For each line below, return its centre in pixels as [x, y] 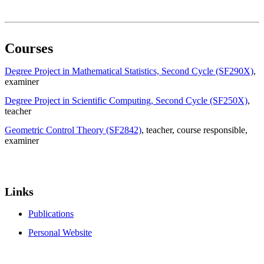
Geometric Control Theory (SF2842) [73, 130]
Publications [51, 213]
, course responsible [209, 130]
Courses [29, 49]
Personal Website [60, 232]
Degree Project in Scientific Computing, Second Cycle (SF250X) [126, 101]
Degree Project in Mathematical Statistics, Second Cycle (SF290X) [129, 71]
